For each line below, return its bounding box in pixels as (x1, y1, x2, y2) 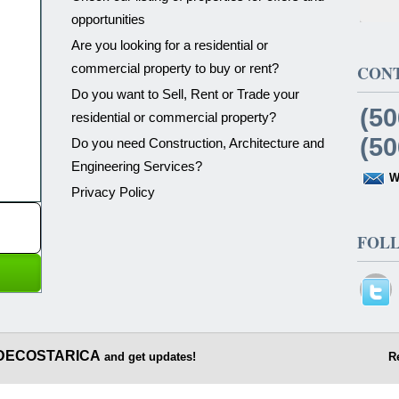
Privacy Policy (71, 184, 156, 200)
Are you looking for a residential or (71, 37, 269, 53)
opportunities (71, 12, 146, 28)
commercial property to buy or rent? (71, 61, 280, 77)
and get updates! (101, 349, 196, 363)
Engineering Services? (71, 159, 203, 175)
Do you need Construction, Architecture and (71, 135, 325, 151)
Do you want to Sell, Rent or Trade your (71, 86, 300, 102)
